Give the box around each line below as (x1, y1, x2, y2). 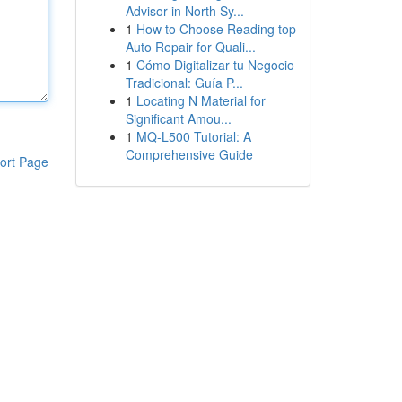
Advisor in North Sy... (125, 2, 244, 20)
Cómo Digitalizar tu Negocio (135, 56, 294, 74)
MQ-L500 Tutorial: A (135, 127, 251, 145)
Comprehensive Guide (125, 145, 253, 163)
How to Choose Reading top (135, 20, 296, 38)
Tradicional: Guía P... (125, 74, 243, 92)
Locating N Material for (135, 92, 266, 109)
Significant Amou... (125, 109, 232, 127)
